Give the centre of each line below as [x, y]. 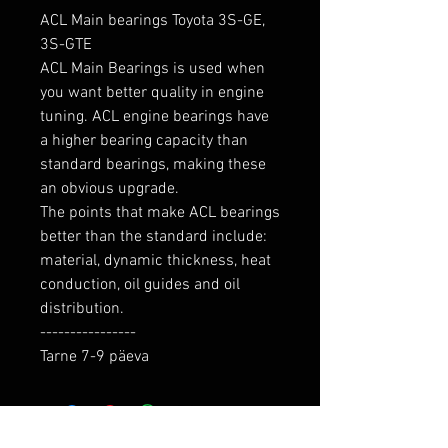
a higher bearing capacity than [144, 141]
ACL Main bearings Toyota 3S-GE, [152, 21]
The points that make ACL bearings [160, 213]
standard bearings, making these [153, 165]
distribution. [82, 309]
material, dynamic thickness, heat [155, 261]
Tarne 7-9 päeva [94, 357]
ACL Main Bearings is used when [152, 69]
